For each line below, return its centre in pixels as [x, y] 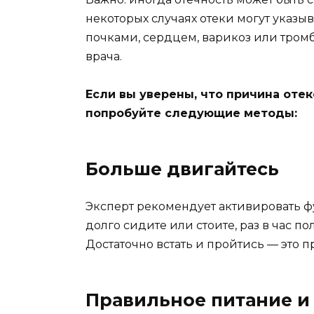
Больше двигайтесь [182, 169]
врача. [104, 57]
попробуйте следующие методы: [191, 114]
